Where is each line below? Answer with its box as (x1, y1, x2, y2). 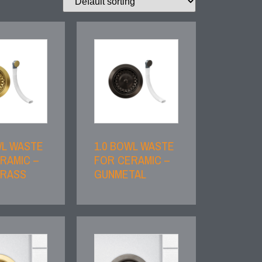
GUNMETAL (94, 166, 147, 182)
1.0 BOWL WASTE (94, 138, 175, 154)
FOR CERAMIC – (94, 152, 171, 168)
